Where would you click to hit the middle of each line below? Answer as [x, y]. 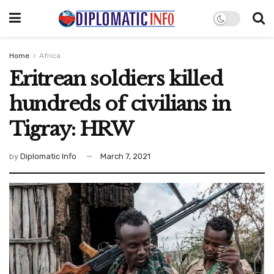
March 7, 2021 [125, 156]
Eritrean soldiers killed [116, 79]
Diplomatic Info [48, 156]
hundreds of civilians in [120, 104]
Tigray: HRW [71, 129]
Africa [50, 56]
